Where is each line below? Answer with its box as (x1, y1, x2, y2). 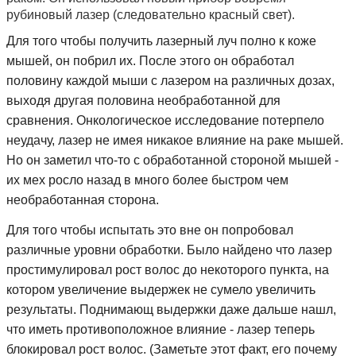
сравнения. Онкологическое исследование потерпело (6, 114, 324, 128)
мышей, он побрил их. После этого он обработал (6, 54, 294, 68)
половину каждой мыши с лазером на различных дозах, (6, 74, 335, 88)
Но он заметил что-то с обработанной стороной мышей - (6, 153, 339, 168)
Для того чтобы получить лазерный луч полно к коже (6, 34, 316, 48)
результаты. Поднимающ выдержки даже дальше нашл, (6, 302, 336, 316)
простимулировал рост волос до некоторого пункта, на (6, 262, 329, 277)
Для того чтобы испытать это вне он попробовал (6, 222, 293, 237)
